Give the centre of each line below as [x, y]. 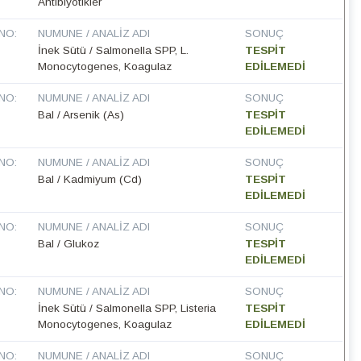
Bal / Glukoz [69, 244]
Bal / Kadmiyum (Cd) [90, 180]
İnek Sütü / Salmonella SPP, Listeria [127, 309]
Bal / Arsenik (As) [81, 115]
